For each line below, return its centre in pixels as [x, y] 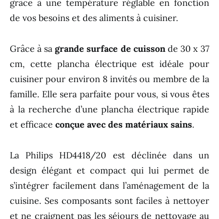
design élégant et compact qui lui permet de [109, 170]
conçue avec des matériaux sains [124, 124]
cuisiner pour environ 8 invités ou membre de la [109, 79]
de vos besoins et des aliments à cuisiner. [94, 18]
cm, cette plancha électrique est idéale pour [109, 64]
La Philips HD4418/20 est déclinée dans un [109, 155]
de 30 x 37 [187, 48]
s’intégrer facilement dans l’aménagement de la [109, 185]
